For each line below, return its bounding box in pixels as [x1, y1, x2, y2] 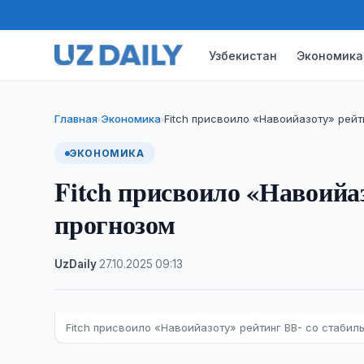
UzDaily [54, 258, 97, 271]
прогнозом [54, 205, 175, 243]
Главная [54, 112, 98, 125]
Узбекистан [209, 48, 278, 63]
